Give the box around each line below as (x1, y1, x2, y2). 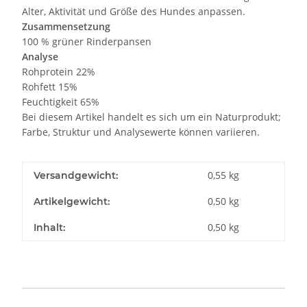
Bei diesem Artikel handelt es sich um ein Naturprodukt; (22, 110, 281, 124)
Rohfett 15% (22, 80, 77, 94)
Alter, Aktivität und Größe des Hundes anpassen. (22, 5, 245, 19)
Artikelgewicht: (34, 195, 110, 208)
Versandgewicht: (34, 169, 118, 182)
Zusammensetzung (22, 20, 110, 34)
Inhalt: (34, 221, 65, 234)
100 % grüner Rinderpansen (22, 35, 151, 49)
